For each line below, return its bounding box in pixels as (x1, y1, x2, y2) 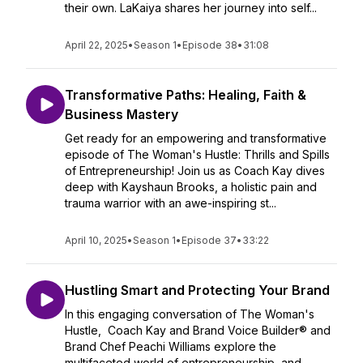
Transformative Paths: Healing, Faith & (65, 87, 306, 103)
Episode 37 (181, 234, 237, 246)
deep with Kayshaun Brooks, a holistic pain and (65, 180, 317, 194)
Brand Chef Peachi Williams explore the (65, 340, 276, 353)
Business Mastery (65, 106, 178, 122)
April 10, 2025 (65, 234, 127, 246)
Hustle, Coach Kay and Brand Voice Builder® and (65, 323, 331, 337)
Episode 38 (182, 39, 237, 51)
